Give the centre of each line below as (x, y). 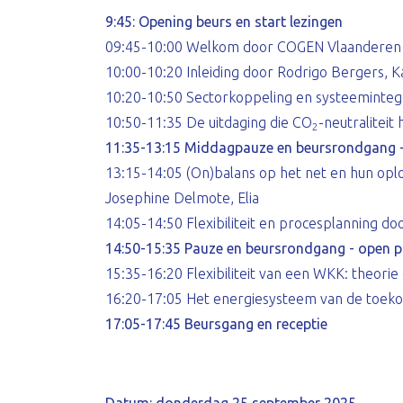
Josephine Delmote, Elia (182, 198)
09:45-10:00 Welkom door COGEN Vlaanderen (253, 47)
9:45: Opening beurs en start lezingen (224, 22)
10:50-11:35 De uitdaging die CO (209, 122)
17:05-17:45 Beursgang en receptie (216, 324)
